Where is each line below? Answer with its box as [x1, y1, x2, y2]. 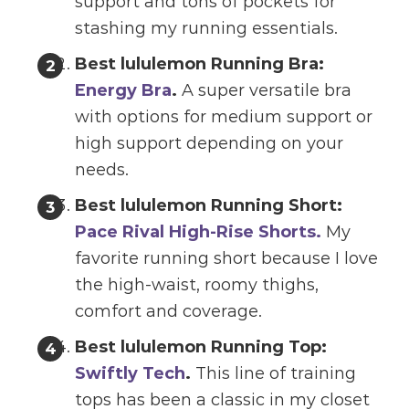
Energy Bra [75, 80, 173, 101]
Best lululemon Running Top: [75, 337, 328, 358]
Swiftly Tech [75, 363, 186, 384]
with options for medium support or [75, 107, 373, 128]
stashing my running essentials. [75, 18, 339, 39]
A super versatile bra [182, 80, 352, 101]
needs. [75, 160, 134, 181]
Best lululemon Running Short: [75, 195, 343, 216]
